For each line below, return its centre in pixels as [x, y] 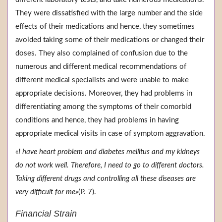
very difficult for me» [47, 192]
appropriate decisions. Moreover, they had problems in [104, 94]
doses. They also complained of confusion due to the [102, 54]
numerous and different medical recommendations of [101, 67]
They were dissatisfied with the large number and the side [109, 13]
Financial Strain [46, 214]
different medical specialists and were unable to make [102, 80]
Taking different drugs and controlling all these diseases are [106, 179]
